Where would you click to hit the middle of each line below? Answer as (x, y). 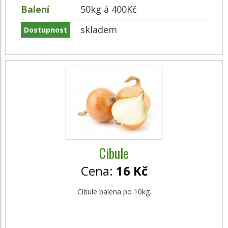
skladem (99, 30)
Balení (35, 9)
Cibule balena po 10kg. (114, 192)
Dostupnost (46, 30)
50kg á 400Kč (109, 9)
